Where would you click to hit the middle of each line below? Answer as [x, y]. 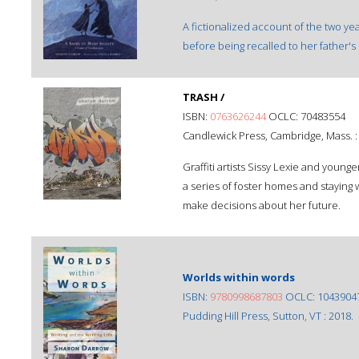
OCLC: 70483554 [306, 116]
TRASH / [204, 97]
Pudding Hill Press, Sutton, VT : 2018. [268, 316]
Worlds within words [239, 277]
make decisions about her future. [262, 205]
